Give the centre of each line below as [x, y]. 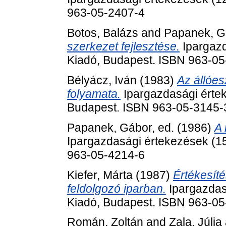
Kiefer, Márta [100, 175]
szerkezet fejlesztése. [123, 47]
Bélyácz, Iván [102, 80]
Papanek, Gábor [109, 127]
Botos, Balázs [103, 33]
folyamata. [94, 94]
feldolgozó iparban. [117, 188]
